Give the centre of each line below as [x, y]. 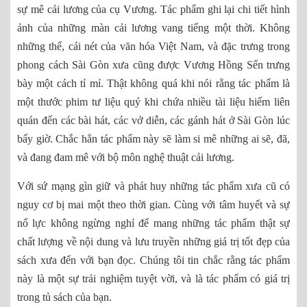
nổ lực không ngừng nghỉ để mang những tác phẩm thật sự [153, 223]
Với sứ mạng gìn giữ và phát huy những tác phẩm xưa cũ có [153, 186]
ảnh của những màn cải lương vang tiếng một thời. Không [153, 28]
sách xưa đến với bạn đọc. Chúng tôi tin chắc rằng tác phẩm [153, 260]
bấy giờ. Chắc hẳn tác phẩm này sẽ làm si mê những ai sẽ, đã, [153, 139]
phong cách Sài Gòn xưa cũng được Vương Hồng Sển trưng [153, 65]
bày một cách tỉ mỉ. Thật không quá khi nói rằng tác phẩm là [153, 84]
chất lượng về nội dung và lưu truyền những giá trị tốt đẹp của [153, 242]
